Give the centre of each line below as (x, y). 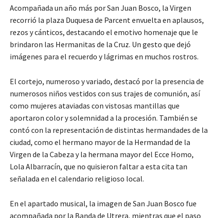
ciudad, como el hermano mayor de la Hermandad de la (100, 142)
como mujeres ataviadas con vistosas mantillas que (95, 106)
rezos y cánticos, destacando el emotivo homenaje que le (104, 32)
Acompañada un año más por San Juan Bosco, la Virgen (100, 8)
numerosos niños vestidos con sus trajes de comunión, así (105, 94)
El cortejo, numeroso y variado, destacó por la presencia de (107, 82)
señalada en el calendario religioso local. (77, 179)
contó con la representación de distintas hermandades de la (109, 130)
